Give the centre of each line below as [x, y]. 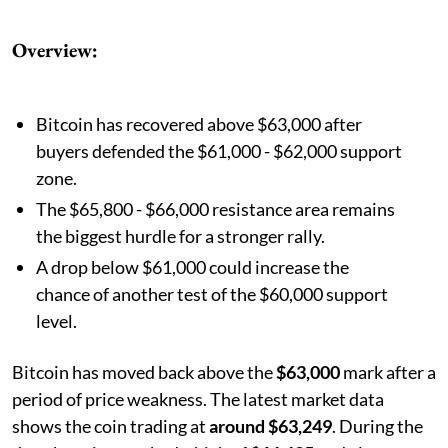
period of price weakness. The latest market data [198, 398]
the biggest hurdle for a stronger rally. [180, 235]
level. [56, 320]
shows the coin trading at [110, 425]
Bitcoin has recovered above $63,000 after [199, 123]
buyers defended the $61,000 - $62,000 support [219, 150]
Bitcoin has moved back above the [144, 371]
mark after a [388, 371]
